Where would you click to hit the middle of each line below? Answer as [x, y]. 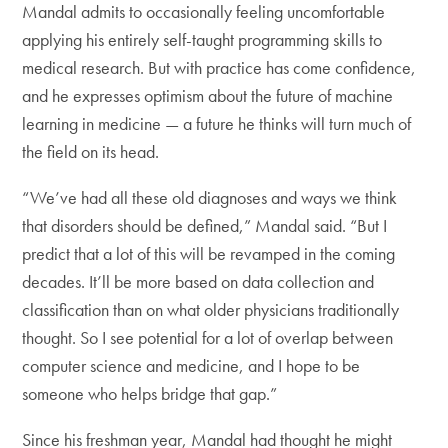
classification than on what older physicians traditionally [211, 309]
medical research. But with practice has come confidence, [219, 67]
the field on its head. [91, 151]
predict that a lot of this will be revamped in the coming [209, 253]
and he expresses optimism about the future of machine [208, 95]
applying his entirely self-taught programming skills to [202, 39]
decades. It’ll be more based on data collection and [198, 281]
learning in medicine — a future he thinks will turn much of [217, 123]
